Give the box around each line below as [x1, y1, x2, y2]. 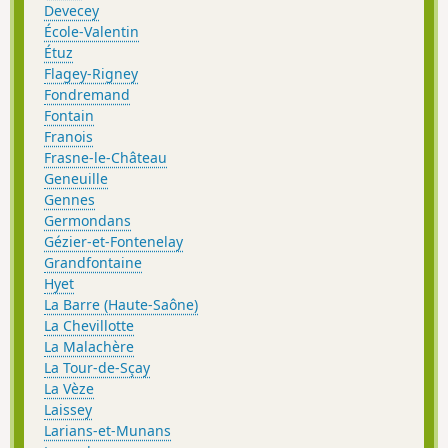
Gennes [44, 189, 95, 209]
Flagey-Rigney [44, 63, 138, 83]
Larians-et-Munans [44, 420, 171, 440]
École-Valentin [44, 21, 139, 41]
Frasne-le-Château [44, 147, 167, 167]
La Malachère [44, 336, 134, 356]
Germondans [44, 210, 131, 230]
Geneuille [44, 168, 108, 188]
